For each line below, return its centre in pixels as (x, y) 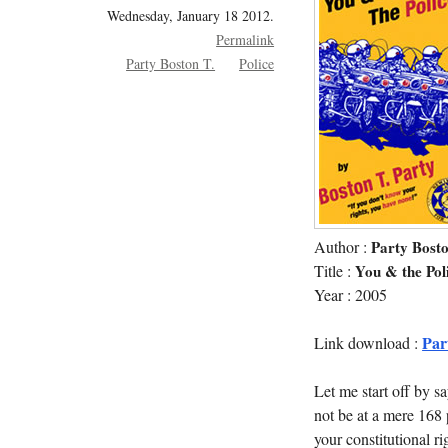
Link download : (368, 342)
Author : (343, 246)
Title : (335, 270)
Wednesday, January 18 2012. (191, 15)
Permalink (245, 39)
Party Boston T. (171, 63)
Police (257, 63)
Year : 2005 (351, 294)
